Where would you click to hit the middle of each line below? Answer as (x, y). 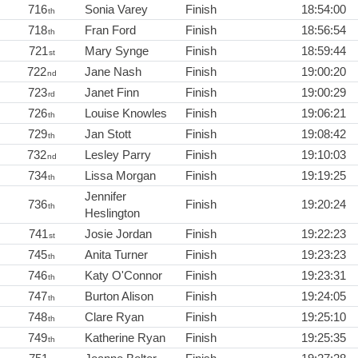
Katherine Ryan (125, 337)
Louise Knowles (126, 113)
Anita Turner (116, 254)
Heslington (112, 213)
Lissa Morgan (120, 175)
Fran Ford (110, 30)
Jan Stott (108, 133)
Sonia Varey (116, 9)
